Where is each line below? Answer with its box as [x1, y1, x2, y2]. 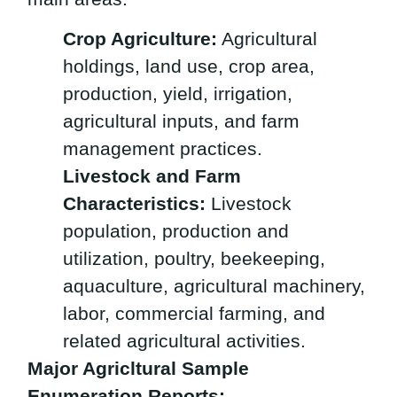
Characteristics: [63, 192, 206, 214]
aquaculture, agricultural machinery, [63, 275, 366, 296]
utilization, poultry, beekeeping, [63, 247, 326, 269]
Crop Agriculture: [63, 27, 218, 49]
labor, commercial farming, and [63, 302, 326, 323]
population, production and [63, 220, 290, 241]
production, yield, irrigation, [63, 82, 293, 104]
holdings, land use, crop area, [63, 55, 315, 76]
